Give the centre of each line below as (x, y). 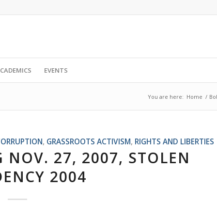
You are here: (166, 97)
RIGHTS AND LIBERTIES (174, 141)
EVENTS (56, 70)
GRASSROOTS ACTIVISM (88, 141)
